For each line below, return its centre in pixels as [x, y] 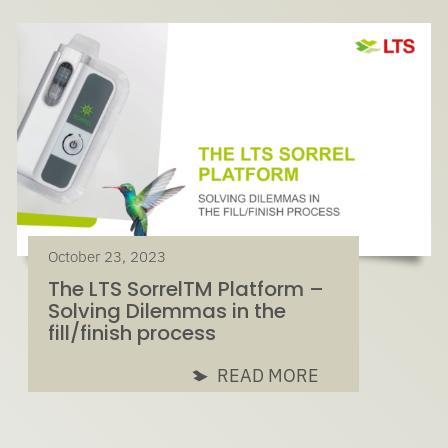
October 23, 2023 [107, 256]
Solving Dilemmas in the [167, 310]
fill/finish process [132, 332]
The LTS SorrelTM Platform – [186, 288]
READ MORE [268, 375]
